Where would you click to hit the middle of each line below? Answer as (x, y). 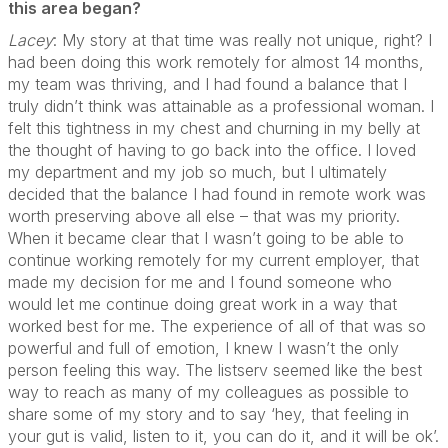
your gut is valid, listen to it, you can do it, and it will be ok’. (223, 435)
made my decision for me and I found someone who (200, 281)
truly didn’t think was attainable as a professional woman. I (221, 105)
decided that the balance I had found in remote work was (217, 193)
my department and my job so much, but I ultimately (197, 171)
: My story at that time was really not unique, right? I (242, 39)
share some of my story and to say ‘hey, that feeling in (208, 413)
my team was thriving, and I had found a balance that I (207, 83)
